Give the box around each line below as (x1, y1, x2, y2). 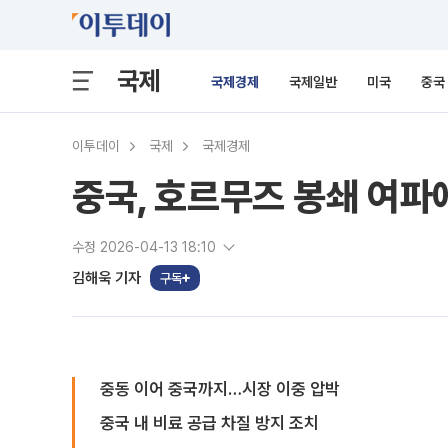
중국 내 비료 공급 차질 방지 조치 (100, 413, 319, 433)
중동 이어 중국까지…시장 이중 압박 (100, 379, 340, 399)
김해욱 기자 (72, 268, 141, 287)
